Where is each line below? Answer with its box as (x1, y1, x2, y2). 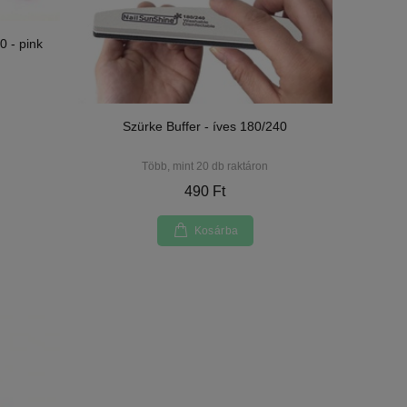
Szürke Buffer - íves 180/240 (123, 118, 288, 134)
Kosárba (194, 223, 239, 237)
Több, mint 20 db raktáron (142, 159, 269, 173)
